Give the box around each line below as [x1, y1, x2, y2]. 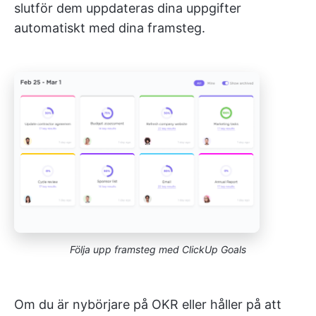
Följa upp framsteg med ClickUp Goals [70, 243, 246, 256]
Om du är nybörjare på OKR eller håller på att [14, 297, 281, 312]
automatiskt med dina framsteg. [14, 20, 205, 35]
